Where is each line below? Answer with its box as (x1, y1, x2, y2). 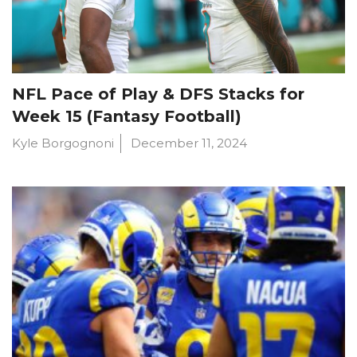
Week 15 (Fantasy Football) (12, 107, 241, 127)
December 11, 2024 (131, 135, 247, 151)
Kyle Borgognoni (12, 135, 114, 151)
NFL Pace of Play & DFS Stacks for (12, 84, 304, 104)
